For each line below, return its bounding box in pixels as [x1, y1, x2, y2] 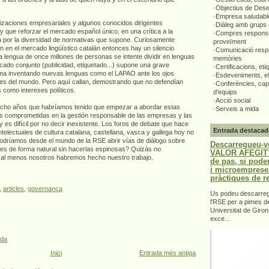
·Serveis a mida [213, 105, 259, 113]
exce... [210, 214, 230, 222]
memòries [213, 55, 242, 62]
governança [28, 185, 62, 193]
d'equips [213, 88, 237, 96]
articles [3, 185, 24, 193]
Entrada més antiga [139, 249, 196, 256]
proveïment [213, 38, 246, 46]
